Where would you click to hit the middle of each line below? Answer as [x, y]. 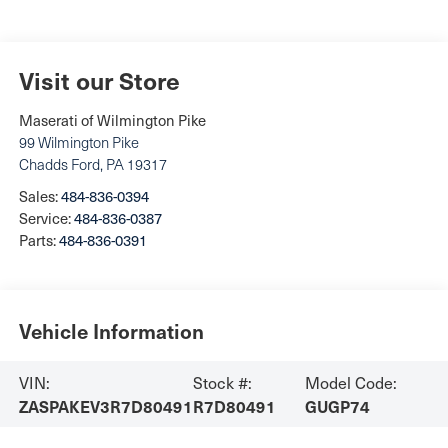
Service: [46, 217]
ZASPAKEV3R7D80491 [105, 405]
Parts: [38, 239]
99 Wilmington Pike [78, 141]
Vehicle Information [111, 331]
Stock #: [222, 381]
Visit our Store [99, 79]
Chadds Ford [59, 163]
